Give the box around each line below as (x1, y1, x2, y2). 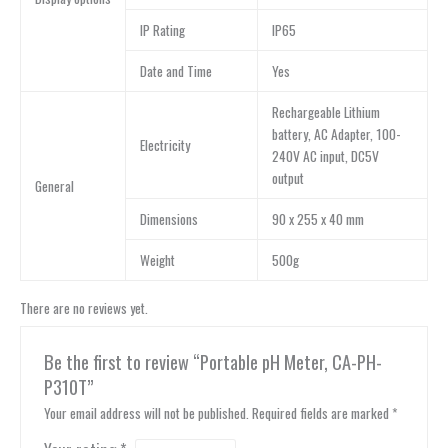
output (271, 167, 304, 188)
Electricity (139, 134, 190, 155)
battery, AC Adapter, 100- (271, 123, 401, 144)
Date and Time (139, 60, 212, 81)
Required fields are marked (251, 402, 392, 423)
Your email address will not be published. (43, 402, 249, 423)
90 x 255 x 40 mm (271, 208, 364, 229)
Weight (139, 249, 175, 270)
